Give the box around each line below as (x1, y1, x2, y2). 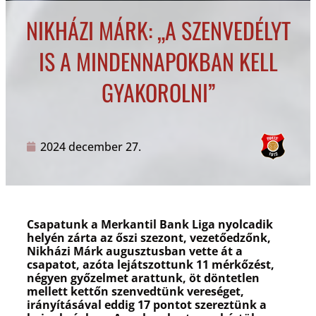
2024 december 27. (40, 138, 141, 154)
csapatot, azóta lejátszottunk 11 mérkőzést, (27, 257, 274, 273)
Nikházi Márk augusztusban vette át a (27, 243, 243, 260)
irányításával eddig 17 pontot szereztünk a (27, 297, 267, 313)
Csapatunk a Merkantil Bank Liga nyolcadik (27, 217, 273, 233)
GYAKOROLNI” (101, 75, 215, 109)
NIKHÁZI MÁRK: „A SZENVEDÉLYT (25, 13, 291, 47)
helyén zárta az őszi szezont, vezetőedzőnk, (27, 230, 271, 246)
